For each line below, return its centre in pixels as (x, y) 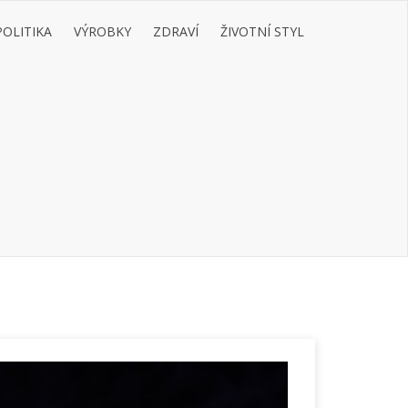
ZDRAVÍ (176, 31)
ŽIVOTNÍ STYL (262, 31)
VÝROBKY (102, 31)
